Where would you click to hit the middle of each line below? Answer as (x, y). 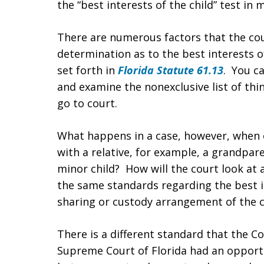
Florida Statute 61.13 (171, 70)
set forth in (88, 70)
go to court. (87, 103)
